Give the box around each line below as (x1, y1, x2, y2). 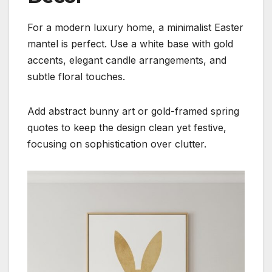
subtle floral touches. (27, 70, 125, 83)
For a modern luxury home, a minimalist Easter (27, 21, 243, 34)
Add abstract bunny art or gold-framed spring (27, 105, 239, 118)
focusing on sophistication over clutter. (27, 138, 206, 151)
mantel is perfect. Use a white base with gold (27, 38, 233, 50)
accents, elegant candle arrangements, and (27, 54, 226, 67)
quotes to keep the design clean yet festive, (27, 121, 226, 134)
